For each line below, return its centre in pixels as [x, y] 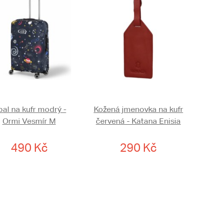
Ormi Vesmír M [29, 121]
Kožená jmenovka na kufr [138, 109]
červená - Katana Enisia [138, 121]
